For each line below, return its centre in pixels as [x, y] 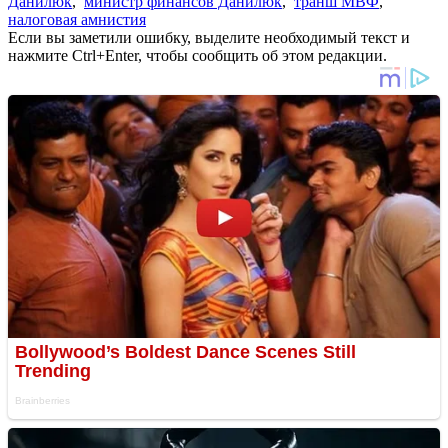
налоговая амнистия [77, 19]
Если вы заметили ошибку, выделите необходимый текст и [209, 37]
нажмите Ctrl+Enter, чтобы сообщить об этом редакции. [197, 55]
